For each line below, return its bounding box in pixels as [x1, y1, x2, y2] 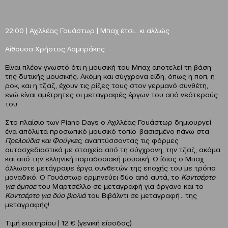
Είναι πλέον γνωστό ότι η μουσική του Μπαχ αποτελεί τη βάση [5, 62, 211, 72]
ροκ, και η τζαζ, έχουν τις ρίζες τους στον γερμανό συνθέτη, [5, 80, 208, 90]
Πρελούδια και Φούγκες [5, 135, 81, 145]
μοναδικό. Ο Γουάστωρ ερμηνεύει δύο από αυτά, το [5, 172, 181, 182]
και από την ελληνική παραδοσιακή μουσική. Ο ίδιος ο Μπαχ [5, 154, 204, 163]
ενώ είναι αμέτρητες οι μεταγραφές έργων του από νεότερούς [5, 90, 218, 99]
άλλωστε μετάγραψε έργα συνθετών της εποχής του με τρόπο [5, 163, 216, 173]
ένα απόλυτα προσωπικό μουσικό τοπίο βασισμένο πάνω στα [5, 126, 209, 136]
